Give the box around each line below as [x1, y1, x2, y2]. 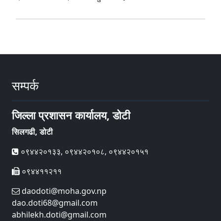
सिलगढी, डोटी [12, 126, 53, 137]
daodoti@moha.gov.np [20, 185, 107, 196]
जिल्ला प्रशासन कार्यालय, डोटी [12, 108, 130, 122]
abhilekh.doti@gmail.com [12, 209, 107, 220]
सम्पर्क [12, 76, 39, 94]
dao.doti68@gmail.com [12, 197, 98, 208]
